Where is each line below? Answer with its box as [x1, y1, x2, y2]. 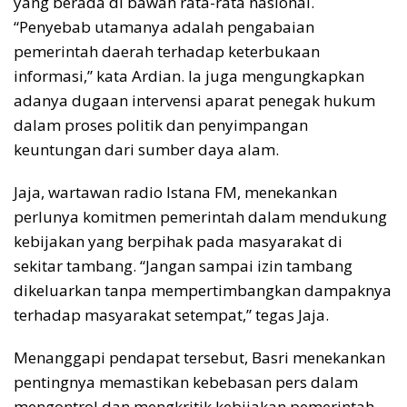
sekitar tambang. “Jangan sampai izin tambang [14, 255, 352, 277]
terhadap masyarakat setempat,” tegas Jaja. [14, 304, 329, 326]
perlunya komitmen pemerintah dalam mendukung [14, 206, 387, 228]
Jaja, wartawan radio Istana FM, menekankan [14, 182, 337, 203]
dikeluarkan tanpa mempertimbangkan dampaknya [14, 280, 392, 302]
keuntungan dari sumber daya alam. [14, 139, 279, 161]
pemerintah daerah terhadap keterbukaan [14, 41, 320, 63]
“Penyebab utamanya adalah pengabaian [14, 16, 314, 38]
